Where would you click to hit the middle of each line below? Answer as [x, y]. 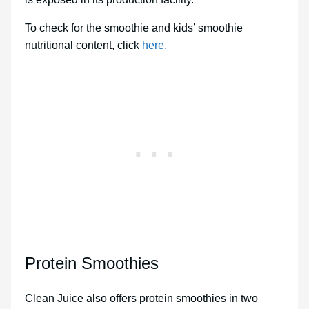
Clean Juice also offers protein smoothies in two [141, 298]
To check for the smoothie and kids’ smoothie [134, 28]
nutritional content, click [83, 45]
